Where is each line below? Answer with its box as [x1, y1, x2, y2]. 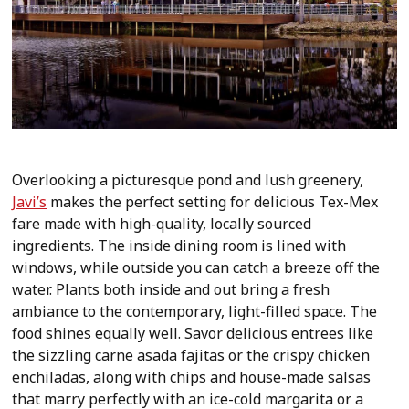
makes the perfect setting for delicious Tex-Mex [47, 192, 379, 213]
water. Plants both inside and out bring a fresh [12, 279, 330, 300]
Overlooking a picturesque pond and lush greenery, [12, 170, 364, 191]
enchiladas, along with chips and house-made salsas [12, 367, 372, 388]
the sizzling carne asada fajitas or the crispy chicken [12, 345, 371, 366]
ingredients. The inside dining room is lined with [12, 236, 347, 257]
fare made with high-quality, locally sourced [12, 214, 312, 235]
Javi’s [12, 192, 47, 213]
